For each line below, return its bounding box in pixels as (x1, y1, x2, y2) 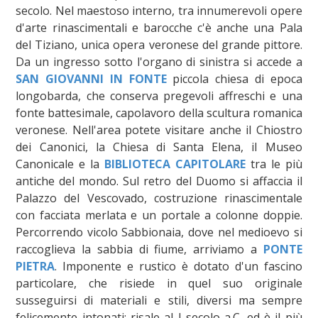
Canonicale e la (16, 155, 105, 172)
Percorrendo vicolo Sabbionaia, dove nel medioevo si (16, 224, 302, 240)
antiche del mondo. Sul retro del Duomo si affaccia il (16, 172, 302, 189)
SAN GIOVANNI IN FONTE (16, 70, 167, 87)
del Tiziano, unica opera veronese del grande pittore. (16, 36, 302, 53)
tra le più (245, 155, 302, 172)
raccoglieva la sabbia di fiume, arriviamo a (16, 241, 263, 257)
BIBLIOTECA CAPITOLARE (104, 155, 246, 172)
